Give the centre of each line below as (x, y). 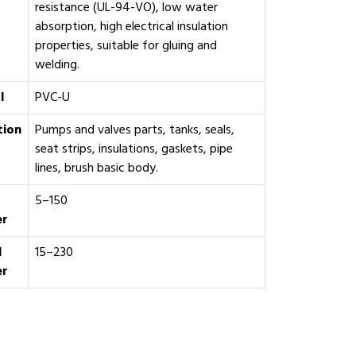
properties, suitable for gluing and (126, 46)
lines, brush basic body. (96, 168)
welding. (57, 65)
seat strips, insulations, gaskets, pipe (133, 149)
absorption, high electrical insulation (131, 27)
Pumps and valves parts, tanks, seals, (134, 130)
